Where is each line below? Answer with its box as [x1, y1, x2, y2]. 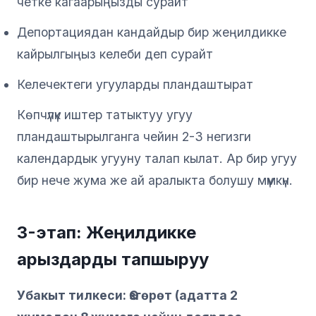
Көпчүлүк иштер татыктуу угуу [17, 107, 193, 122]
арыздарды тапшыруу [17, 248, 209, 269]
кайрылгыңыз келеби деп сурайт [17, 46, 213, 61]
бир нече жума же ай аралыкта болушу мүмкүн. [17, 172, 293, 188]
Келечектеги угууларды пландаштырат [17, 76, 253, 92]
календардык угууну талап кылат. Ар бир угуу [17, 150, 297, 166]
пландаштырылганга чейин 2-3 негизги [17, 128, 251, 144]
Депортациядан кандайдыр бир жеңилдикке [17, 24, 286, 39]
